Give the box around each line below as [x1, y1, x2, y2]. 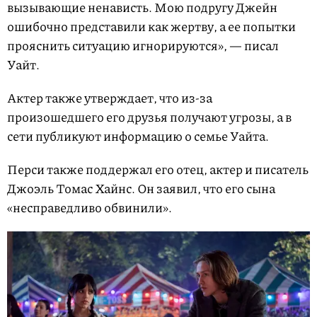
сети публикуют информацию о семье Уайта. [7, 127, 269, 146]
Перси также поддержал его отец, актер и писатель [7, 160, 309, 179]
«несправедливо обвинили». [7, 198, 172, 217]
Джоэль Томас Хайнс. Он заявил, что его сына [7, 179, 275, 198]
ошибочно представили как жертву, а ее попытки [7, 17, 296, 36]
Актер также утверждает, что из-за [7, 88, 212, 108]
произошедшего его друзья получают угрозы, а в [7, 108, 292, 127]
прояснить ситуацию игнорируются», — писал [7, 36, 279, 55]
